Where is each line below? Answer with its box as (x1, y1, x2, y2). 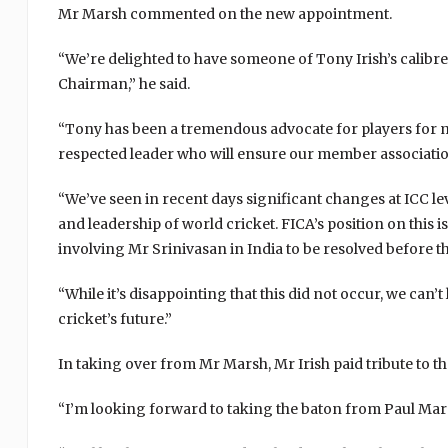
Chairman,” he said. (57, 75, 190, 93)
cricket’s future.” (57, 310, 172, 328)
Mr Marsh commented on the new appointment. (57, 5, 392, 23)
